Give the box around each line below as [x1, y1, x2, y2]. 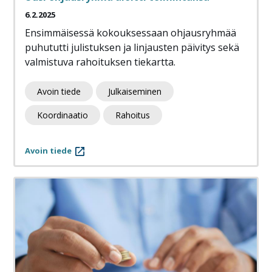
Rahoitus [115, 109, 150, 121]
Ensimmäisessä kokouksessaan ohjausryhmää [25, 26, 236, 40]
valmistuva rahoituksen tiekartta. [25, 55, 175, 69]
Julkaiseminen [108, 86, 161, 98]
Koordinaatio [37, 109, 88, 121]
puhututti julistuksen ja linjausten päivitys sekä [25, 41, 239, 55]
